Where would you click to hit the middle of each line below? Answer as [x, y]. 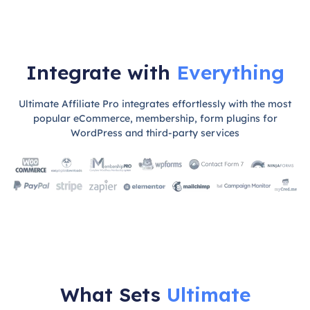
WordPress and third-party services [155, 133]
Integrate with [101, 73]
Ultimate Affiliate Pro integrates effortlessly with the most [155, 104]
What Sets [113, 294]
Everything [230, 73]
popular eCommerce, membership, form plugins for [155, 119]
